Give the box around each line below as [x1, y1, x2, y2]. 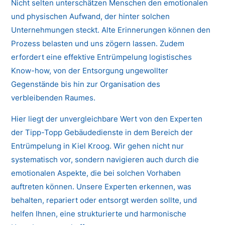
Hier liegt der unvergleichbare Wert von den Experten [11, 114, 203, 124]
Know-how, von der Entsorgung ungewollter [11, 66, 169, 76]
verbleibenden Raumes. [11, 93, 96, 103]
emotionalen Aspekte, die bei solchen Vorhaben [11, 168, 181, 178]
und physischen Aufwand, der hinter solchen [11, 12, 170, 22]
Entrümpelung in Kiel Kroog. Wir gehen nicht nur [11, 141, 184, 151]
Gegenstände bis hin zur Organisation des [11, 79, 161, 89]
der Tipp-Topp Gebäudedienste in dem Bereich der [11, 128, 193, 138]
